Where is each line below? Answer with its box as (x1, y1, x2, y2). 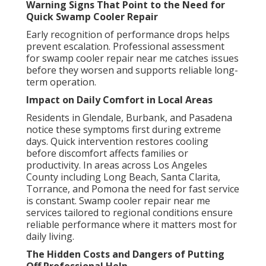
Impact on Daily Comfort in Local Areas (26, 93, 213, 107)
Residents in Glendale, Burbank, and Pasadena (26, 111, 232, 125)
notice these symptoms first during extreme (26, 123, 221, 137)
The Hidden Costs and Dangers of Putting (26, 248, 224, 261)
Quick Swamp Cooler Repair (26, 10, 158, 24)
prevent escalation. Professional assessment (26, 40, 224, 53)
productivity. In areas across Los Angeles (26, 159, 207, 172)
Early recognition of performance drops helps (26, 28, 230, 42)
